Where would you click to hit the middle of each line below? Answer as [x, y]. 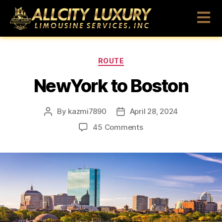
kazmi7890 [87, 111]
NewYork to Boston [111, 85]
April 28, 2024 [154, 111]
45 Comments [118, 127]
